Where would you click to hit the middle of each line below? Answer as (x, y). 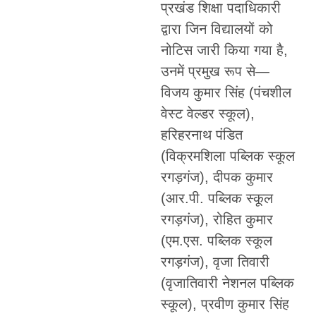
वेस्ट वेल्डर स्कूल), (207, 113)
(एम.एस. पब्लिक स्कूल (216, 240)
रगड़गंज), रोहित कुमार (217, 219)
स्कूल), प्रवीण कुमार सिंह (225, 304)
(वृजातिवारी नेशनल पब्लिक (227, 282)
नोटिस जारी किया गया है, (224, 50)
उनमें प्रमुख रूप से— (215, 71)
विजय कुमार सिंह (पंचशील (226, 92)
